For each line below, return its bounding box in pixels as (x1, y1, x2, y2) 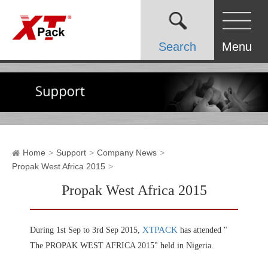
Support (56, 148, 86, 158)
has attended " (178, 226, 227, 235)
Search (159, 40, 197, 53)
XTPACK (142, 225, 178, 235)
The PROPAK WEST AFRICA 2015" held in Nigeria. (30, 241, 214, 251)
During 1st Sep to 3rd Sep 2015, (30, 226, 142, 235)
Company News (97, 148, 157, 158)
